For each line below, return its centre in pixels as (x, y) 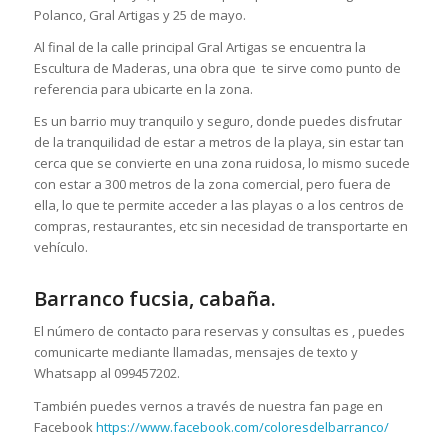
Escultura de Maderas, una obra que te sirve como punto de (217, 68)
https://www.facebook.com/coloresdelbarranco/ (242, 426)
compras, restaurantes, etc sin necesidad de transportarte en (220, 226)
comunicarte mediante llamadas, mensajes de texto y (195, 352)
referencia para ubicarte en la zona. (143, 89)
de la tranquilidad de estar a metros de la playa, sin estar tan (218, 142)
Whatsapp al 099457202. (106, 373)
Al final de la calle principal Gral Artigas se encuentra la (199, 47)
